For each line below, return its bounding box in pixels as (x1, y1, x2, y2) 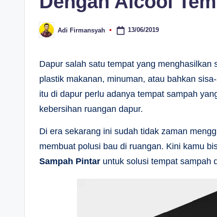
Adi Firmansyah (58, 26, 105, 34)
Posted (39, 29, 60, 37)
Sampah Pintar (39, 156, 100, 166)
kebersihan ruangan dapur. (39, 104, 143, 114)
